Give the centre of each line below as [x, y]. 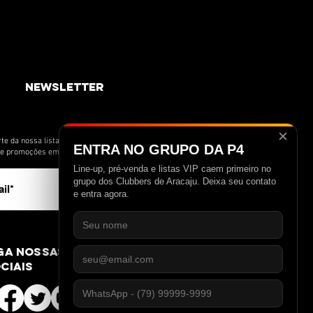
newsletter [65, 86]
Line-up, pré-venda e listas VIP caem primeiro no [172, 169]
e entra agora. [101, 194]
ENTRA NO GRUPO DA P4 [159, 150]
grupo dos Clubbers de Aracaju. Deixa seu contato [175, 181]
